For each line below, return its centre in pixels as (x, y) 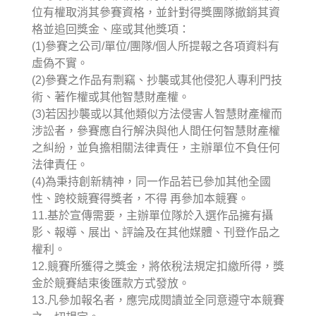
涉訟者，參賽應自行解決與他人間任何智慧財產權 (156, 130)
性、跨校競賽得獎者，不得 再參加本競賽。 (140, 198)
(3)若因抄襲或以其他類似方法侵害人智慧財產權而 (157, 114)
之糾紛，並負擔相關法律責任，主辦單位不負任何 (156, 147)
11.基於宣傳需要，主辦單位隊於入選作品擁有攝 (152, 215)
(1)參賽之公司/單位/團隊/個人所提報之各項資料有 (156, 46)
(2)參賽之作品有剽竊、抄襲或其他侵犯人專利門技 (157, 80)
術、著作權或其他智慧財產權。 (111, 97)
